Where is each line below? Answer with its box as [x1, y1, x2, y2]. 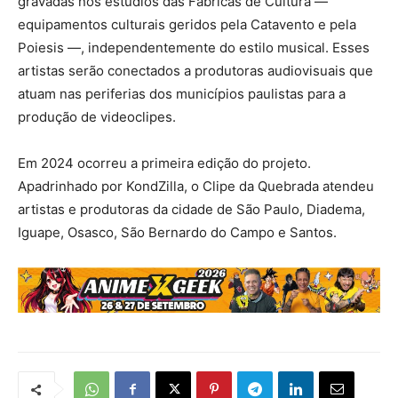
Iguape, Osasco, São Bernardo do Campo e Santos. [18, 224, 337, 242]
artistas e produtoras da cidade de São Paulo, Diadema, [18, 201, 365, 219]
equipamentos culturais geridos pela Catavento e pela [18, 16, 356, 34]
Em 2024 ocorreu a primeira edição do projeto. [18, 155, 311, 172]
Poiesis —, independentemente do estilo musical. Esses [18, 39, 370, 57]
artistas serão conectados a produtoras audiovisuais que [18, 62, 373, 80]
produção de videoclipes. [18, 108, 176, 126]
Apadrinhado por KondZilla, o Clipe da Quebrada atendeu [18, 178, 374, 195]
